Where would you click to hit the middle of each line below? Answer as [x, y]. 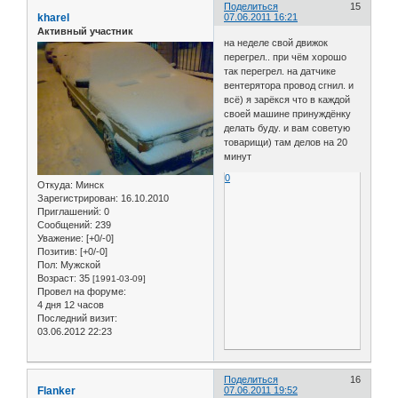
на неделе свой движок [276, 43]
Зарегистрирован [76, 199]
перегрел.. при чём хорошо [286, 57]
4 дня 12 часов [71, 305]
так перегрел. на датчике [280, 72]
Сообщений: [65, 225]
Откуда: [55, 185]
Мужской [79, 265]
